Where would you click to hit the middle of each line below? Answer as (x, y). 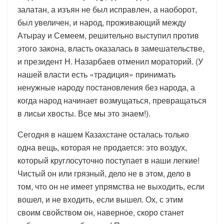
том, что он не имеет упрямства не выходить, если (111, 186)
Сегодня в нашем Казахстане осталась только (103, 134)
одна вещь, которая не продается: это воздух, (102, 147)
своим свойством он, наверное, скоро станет (101, 212)
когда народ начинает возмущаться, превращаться (112, 100)
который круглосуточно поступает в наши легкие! (108, 160)
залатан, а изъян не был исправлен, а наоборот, (107, 9)
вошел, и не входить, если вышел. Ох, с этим (100, 199)
